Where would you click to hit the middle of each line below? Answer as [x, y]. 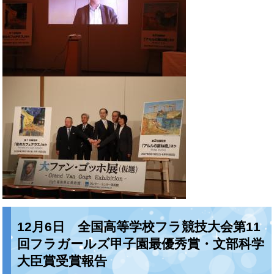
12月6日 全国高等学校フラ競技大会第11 [139, 226]
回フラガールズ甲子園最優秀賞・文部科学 [141, 243]
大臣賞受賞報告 [62, 261]
